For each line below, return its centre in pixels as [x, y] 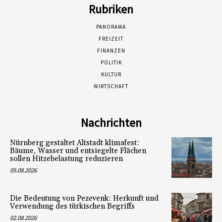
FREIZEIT [111, 39]
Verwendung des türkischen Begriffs [72, 207]
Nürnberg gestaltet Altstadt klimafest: [75, 143]
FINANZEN [111, 51]
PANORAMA [111, 27]
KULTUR [111, 75]
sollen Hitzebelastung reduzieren [66, 159]
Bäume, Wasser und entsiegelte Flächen [78, 151]
